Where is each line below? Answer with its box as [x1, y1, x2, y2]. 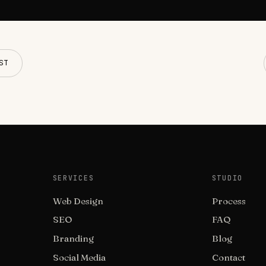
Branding [52, 233, 94, 244]
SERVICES [52, 173, 94, 182]
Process [211, 195, 246, 207]
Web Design [52, 195, 103, 207]
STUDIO [211, 173, 243, 182]
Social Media [52, 251, 106, 263]
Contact [211, 251, 245, 263]
